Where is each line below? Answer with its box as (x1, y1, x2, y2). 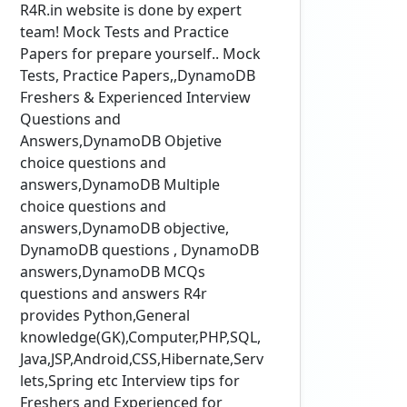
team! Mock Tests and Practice (20, 22, 229, 42)
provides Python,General (20, 305, 190, 325)
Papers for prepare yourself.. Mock (20, 44, 261, 64)
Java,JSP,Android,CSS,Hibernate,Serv (20, 349, 263, 369)
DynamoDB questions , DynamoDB (20, 240, 259, 260)
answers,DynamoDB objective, (20, 218, 229, 238)
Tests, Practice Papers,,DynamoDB (20, 65, 255, 85)
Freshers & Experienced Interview (20, 87, 251, 107)
